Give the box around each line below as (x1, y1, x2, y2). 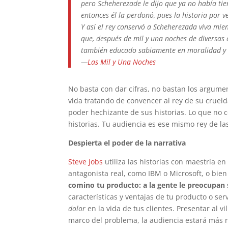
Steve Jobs (68, 157, 103, 166)
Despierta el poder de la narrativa (68, 138, 186, 148)
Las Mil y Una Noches (88, 57, 156, 67)
